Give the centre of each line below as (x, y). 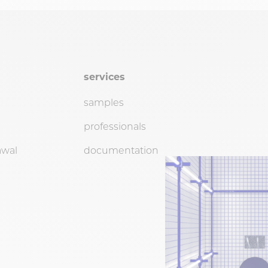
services (104, 77)
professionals (115, 126)
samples (104, 102)
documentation (121, 150)
